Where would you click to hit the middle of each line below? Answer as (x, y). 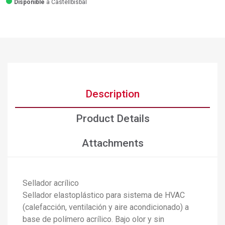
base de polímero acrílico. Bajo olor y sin (93, 219)
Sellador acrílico (51, 183)
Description (113, 94)
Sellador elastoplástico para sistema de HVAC (104, 195)
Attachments (113, 143)
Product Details (113, 119)
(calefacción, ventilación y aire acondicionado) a (106, 207)
